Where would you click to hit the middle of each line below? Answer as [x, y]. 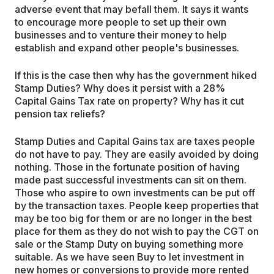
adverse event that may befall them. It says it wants [131, 9]
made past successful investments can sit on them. [131, 180]
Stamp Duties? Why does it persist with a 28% [120, 88]
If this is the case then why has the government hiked [136, 75]
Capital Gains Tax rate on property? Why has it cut [129, 101]
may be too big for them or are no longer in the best [133, 218]
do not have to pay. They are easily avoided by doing [137, 154]
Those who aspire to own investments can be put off [135, 193]
